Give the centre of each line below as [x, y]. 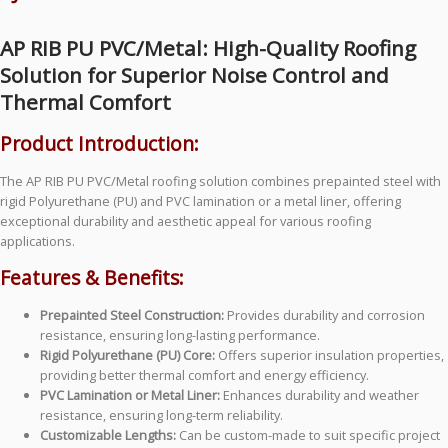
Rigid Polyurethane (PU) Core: [127, 354]
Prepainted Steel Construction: [132, 314]
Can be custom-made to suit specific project [308, 434]
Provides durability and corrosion [324, 314]
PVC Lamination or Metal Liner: [130, 394]
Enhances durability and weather [319, 394]
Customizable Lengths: [108, 434]
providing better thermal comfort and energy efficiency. [204, 374]
